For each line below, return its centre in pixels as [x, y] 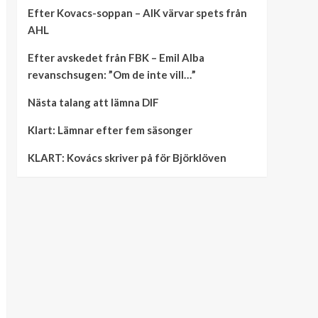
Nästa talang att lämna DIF [93, 102]
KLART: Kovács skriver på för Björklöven [127, 157]
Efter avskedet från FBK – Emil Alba [116, 57]
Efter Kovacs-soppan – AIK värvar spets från [137, 12]
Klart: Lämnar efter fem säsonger [110, 130]
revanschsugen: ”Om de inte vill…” [111, 74]
